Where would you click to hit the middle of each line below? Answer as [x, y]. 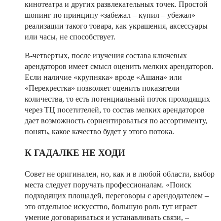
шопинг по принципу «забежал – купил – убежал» [110, 15]
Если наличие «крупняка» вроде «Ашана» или [103, 77]
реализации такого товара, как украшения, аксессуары [116, 26]
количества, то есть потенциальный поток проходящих [117, 99]
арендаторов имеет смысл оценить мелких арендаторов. [119, 67]
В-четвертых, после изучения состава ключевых [106, 56]
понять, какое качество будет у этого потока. [99, 132]
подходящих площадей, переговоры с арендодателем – [117, 195]
